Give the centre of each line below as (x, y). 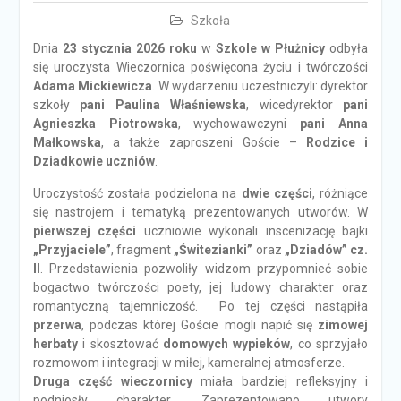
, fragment (142, 250)
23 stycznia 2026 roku (129, 48)
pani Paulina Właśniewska (163, 105)
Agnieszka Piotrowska (105, 124)
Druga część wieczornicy (112, 381)
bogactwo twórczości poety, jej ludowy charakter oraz (200, 287)
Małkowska (67, 142)
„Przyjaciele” (72, 250)
